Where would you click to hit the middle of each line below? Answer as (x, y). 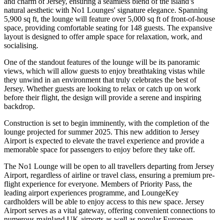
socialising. (21, 45)
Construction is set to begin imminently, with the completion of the (107, 123)
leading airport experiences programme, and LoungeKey (91, 192)
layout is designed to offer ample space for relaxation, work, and (103, 36)
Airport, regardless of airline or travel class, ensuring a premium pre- (109, 175)
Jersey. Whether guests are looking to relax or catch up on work (102, 88)
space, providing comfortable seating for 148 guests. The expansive (108, 27)
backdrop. (20, 106)
